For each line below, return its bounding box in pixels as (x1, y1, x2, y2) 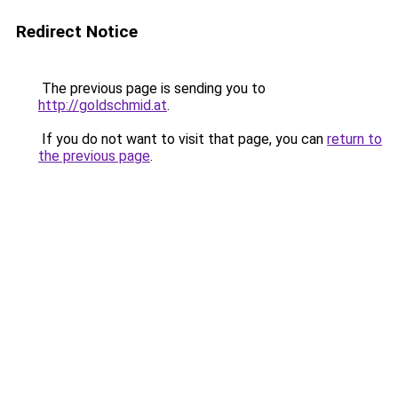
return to (327, 131, 382, 147)
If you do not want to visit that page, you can (38, 131, 327, 147)
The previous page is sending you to (38, 80, 266, 97)
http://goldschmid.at (38, 97, 167, 114)
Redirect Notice (16, 21, 138, 42)
